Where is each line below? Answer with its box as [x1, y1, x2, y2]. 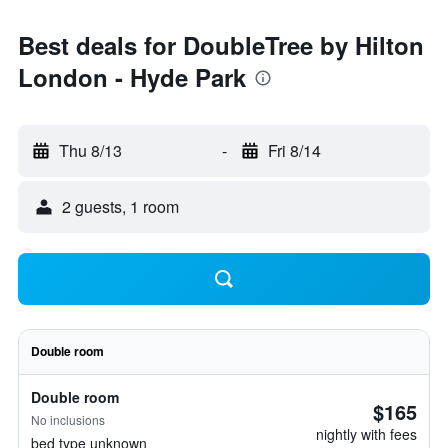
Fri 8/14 [267, 139, 321, 162]
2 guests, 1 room [62, 195, 179, 218]
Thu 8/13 [59, 139, 122, 162]
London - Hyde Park [18, 60, 246, 94]
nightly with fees [316, 424, 417, 444]
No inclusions [31, 411, 105, 428]
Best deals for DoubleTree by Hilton [18, 28, 424, 62]
